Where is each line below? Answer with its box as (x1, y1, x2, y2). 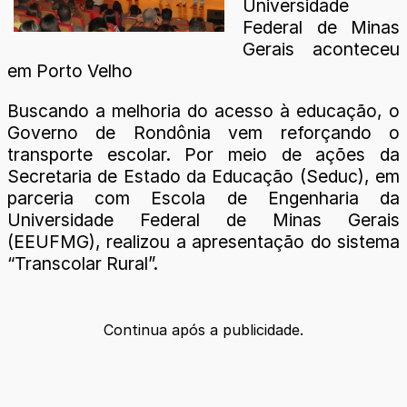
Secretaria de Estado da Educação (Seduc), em (7, 164, 400, 187)
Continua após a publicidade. (104, 320, 303, 339)
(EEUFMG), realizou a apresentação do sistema (7, 230, 400, 253)
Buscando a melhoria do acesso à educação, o (7, 99, 400, 122)
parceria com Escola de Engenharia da (7, 186, 400, 209)
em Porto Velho (7, 60, 133, 83)
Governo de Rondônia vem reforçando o (7, 121, 400, 144)
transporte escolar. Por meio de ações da (7, 143, 400, 165)
